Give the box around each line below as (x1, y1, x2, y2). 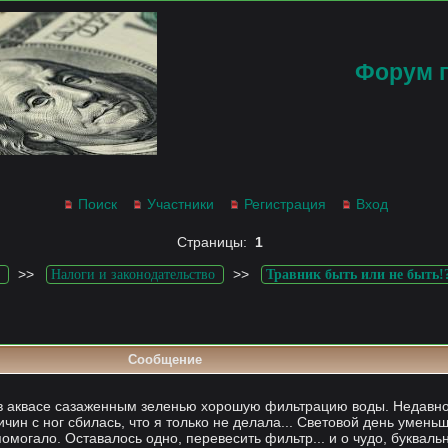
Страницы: (177, 234, 255, 250)
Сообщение (128, 351, 202, 367)
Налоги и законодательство (50, 267, 215, 282)
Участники (147, 196, 214, 212)
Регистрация (244, 196, 326, 212)
